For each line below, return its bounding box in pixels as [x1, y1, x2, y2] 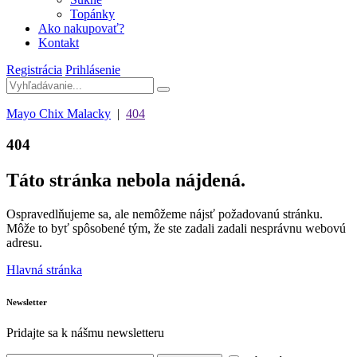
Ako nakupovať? [38, 22, 124, 35]
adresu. [6, 235, 42, 249]
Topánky [70, 7, 115, 21]
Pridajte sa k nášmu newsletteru [6, 326, 164, 340]
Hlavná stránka [6, 262, 82, 277]
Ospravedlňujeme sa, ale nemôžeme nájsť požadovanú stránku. [6, 206, 323, 221]
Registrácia [6, 63, 62, 76]
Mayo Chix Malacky [6, 107, 111, 120]
